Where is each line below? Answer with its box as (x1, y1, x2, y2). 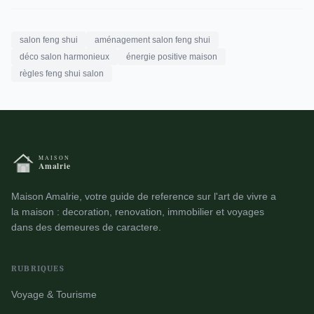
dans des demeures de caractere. (11, 221, 161, 233)
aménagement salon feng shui (95, 35, 210, 45)
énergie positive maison (126, 52, 217, 62)
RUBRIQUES (11, 264, 64, 273)
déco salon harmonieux (20, 52, 109, 62)
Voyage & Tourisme (11, 289, 97, 300)
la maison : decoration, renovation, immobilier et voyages (11, 206, 264, 217)
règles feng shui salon (20, 69, 104, 78)
